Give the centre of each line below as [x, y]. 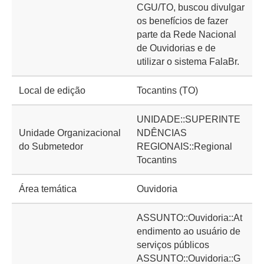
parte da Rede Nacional [187, 34]
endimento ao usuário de [189, 231]
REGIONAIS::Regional [184, 146]
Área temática [48, 189]
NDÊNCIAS [162, 133]
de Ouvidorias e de [176, 48]
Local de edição [52, 90]
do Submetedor [51, 146]
